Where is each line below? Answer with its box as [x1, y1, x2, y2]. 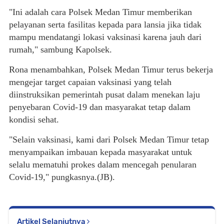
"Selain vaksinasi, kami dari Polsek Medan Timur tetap [9, 134, 209, 145]
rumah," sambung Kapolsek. [9, 44, 112, 55]
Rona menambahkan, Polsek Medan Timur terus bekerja [9, 64, 213, 75]
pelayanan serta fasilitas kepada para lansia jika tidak [9, 19, 201, 30]
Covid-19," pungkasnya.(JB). [9, 172, 115, 182]
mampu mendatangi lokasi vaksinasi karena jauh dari [9, 32, 201, 42]
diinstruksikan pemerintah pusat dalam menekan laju [9, 89, 200, 100]
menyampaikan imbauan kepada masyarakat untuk [9, 147, 192, 157]
